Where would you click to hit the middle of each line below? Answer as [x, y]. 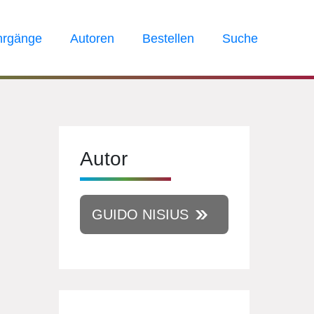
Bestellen [168, 39]
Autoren [92, 39]
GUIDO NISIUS [140, 214]
